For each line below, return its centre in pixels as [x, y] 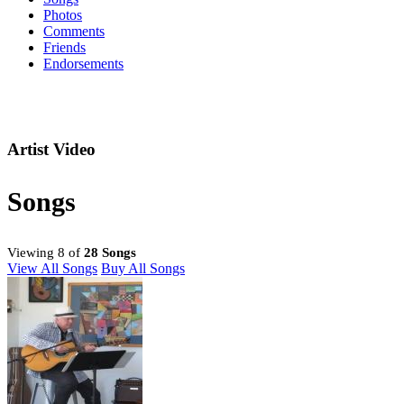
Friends [64, 48]
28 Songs [110, 253]
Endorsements [83, 64]
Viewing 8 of [46, 253]
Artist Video [51, 150]
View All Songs [52, 269]
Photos [63, 15]
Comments [74, 32]
